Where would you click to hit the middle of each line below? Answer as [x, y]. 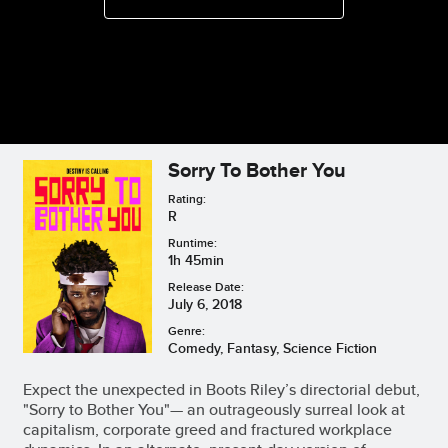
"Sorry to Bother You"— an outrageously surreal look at [214, 409]
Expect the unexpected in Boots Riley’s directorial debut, [221, 389]
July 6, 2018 [205, 303]
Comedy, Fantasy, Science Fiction [272, 347]
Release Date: [206, 286]
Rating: [187, 198]
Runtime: [192, 242]
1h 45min [196, 259]
